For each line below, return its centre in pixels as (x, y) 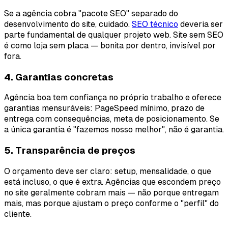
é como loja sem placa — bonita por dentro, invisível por (110, 45)
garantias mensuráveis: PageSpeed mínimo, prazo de (104, 108)
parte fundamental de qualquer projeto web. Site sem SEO (114, 35)
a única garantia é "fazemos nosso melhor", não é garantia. (114, 130)
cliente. (18, 214)
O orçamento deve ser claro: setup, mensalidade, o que (108, 171)
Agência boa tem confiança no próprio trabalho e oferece (113, 98)
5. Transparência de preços (70, 151)
